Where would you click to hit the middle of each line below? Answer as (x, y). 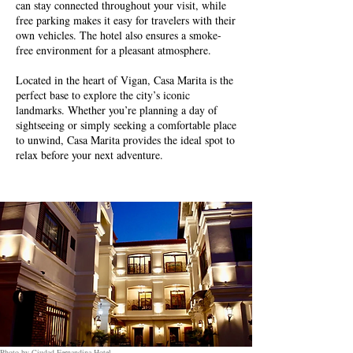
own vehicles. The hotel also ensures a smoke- (119, 35)
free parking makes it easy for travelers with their (126, 20)
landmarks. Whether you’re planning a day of (117, 110)
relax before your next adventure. (89, 155)
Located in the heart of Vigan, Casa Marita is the (124, 80)
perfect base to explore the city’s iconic (103, 95)
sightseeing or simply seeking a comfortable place (126, 125)
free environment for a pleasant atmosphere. (113, 50)
